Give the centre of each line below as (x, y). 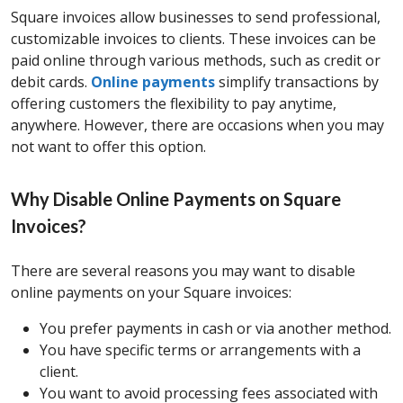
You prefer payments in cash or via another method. (215, 329)
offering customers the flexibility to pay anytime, (174, 104)
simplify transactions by (297, 82)
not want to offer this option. (108, 147)
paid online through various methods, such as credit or (196, 61)
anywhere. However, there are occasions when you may (197, 125)
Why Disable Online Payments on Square (176, 199)
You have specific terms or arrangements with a (200, 350)
